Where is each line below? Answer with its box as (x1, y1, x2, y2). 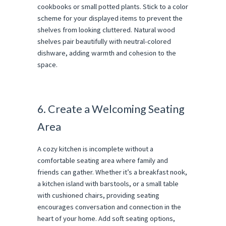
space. (37, 60, 58, 70)
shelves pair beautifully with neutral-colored (37, 37, 171, 46)
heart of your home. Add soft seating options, (37, 213, 175, 223)
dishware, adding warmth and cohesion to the (37, 48, 176, 58)
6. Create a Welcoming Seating (37, 102, 185, 116)
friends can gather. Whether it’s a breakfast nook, (37, 167, 187, 177)
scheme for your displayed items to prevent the (37, 14, 183, 23)
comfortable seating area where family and (37, 155, 168, 165)
